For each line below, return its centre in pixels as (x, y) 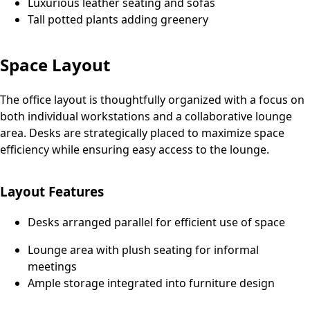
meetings (52, 267)
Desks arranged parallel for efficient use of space (156, 222)
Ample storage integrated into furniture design (151, 283)
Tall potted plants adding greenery (118, 20)
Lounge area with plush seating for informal (143, 250)
